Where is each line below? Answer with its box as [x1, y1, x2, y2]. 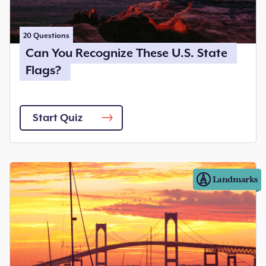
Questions [31, 31, 69, 40]
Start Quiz [33, 111, 83, 124]
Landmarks [212, 173, 258, 185]
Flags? [26, 62, 61, 78]
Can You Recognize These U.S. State [26, 45, 227, 61]
